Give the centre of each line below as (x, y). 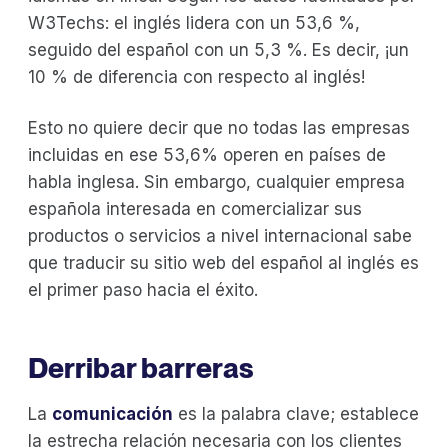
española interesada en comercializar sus (195, 208)
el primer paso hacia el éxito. (143, 289)
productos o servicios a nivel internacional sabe (220, 235)
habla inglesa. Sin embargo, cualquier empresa (216, 181)
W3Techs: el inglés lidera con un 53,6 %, (194, 22)
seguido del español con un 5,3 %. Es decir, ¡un (218, 49)
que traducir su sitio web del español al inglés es (223, 262)
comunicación (112, 413)
